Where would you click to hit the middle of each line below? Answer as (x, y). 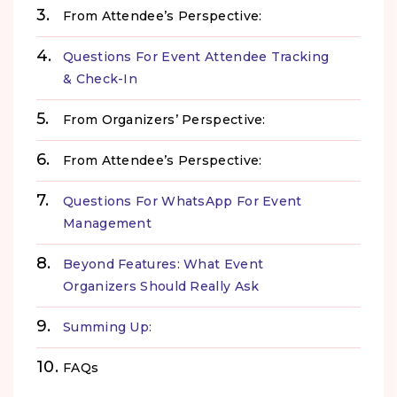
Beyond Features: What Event (163, 264)
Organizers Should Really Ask (161, 286)
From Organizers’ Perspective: (164, 119)
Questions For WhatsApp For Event (183, 201)
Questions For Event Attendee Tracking (196, 56)
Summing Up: (108, 327)
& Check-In (101, 78)
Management (108, 223)
